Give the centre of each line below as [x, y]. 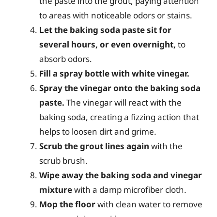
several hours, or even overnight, [108, 44]
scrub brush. [63, 160]
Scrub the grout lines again [94, 146]
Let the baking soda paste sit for [105, 30]
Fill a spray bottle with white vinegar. [114, 73]
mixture [56, 189]
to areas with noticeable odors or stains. [116, 15]
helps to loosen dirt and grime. [98, 131]
